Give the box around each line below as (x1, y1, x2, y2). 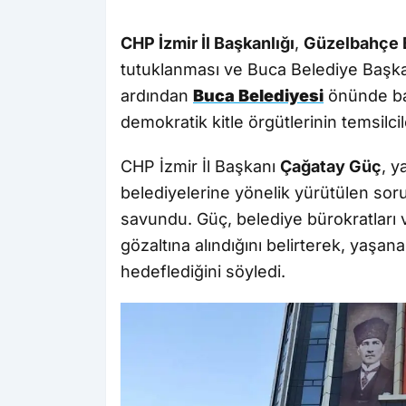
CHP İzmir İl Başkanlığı (121, 34, 295, 53)
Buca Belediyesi (193, 86, 324, 106)
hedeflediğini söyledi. (121, 262, 285, 282)
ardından (121, 86, 193, 106)
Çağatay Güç (280, 157, 382, 177)
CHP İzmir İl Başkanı (121, 157, 280, 177)
